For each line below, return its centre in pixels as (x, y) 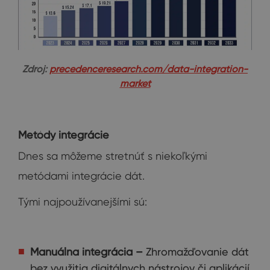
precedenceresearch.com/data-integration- (149, 69)
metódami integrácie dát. (81, 175)
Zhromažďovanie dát (197, 251)
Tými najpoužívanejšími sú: (83, 201)
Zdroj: (36, 69)
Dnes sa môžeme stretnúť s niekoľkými (113, 155)
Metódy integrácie (64, 134)
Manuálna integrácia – (88, 251)
